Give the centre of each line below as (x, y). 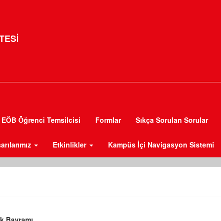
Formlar (108, 120)
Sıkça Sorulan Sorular (172, 120)
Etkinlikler (71, 145)
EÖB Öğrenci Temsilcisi (41, 120)
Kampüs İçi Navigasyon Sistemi (161, 145)
